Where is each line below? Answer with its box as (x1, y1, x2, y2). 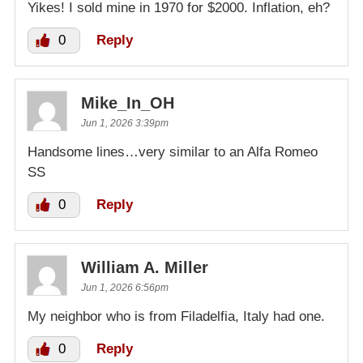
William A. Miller (81, 258, 208, 277)
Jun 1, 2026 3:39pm (81, 117, 169, 130)
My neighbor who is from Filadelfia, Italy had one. (28, 309, 325, 325)
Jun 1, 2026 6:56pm (81, 282, 169, 294)
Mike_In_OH (81, 94, 174, 113)
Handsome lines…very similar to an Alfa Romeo (28, 144, 318, 160)
